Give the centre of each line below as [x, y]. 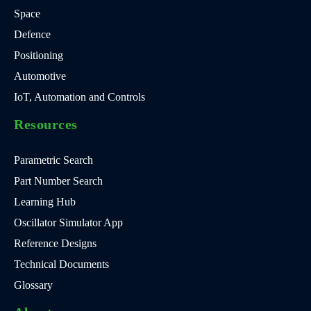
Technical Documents [61, 264]
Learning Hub [45, 201]
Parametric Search [53, 160]
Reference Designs [55, 243]
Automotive [40, 76]
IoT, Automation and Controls [79, 96]
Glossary [33, 285]
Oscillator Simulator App [68, 222]
